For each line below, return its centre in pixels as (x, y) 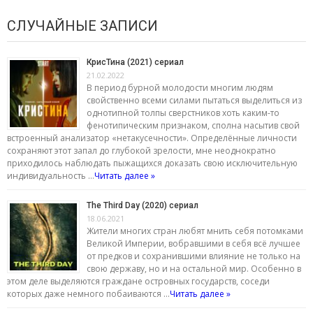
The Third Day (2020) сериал (143, 206)
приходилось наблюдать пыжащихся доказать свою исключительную (152, 163)
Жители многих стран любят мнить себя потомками (195, 231)
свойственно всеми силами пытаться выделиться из (194, 101)
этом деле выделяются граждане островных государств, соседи (138, 282)
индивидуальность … (51, 176)
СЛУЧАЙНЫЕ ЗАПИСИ (82, 26)
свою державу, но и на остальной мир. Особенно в (194, 269)
